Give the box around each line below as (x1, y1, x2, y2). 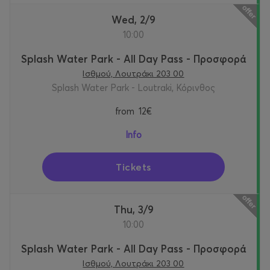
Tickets (116, 161, 151, 174)
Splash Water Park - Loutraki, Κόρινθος (52, 82, 215, 94)
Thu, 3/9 (120, 203, 154, 216)
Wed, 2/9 (122, 13, 155, 27)
